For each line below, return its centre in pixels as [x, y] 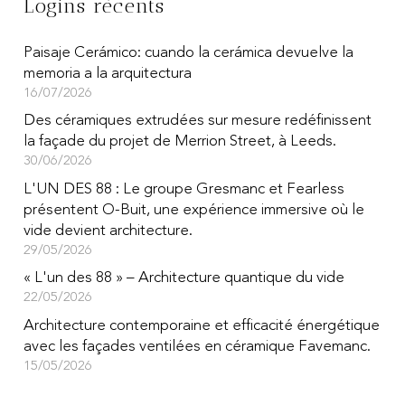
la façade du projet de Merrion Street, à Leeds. [179, 142]
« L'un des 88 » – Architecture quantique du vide [184, 278]
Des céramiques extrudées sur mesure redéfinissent [197, 121]
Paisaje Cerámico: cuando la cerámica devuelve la [188, 52]
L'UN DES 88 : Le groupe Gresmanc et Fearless [184, 189]
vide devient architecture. [108, 231]
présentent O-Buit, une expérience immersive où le [193, 210]
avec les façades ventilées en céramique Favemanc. [197, 346]
